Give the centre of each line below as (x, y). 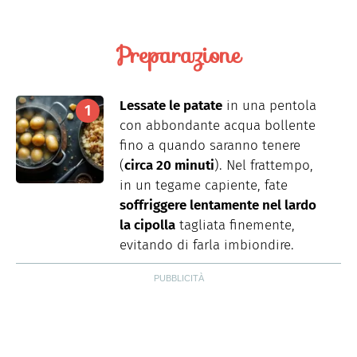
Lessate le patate (171, 106)
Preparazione (178, 55)
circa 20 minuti (169, 166)
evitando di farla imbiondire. (207, 245)
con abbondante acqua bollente (218, 126)
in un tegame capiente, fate (204, 186)
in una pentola (269, 106)
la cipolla (147, 226)
